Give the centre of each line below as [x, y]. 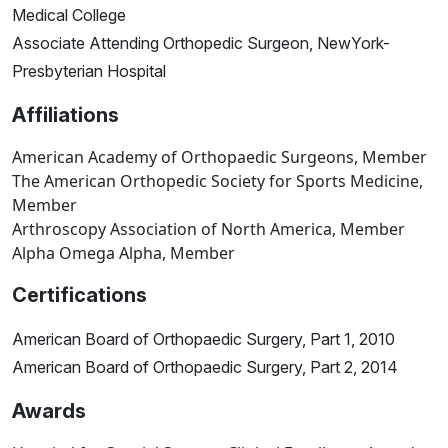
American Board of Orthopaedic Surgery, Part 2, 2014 [205, 367]
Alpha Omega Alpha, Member [123, 253]
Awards [49, 411]
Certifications [79, 295]
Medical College [69, 15]
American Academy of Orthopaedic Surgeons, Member [219, 157]
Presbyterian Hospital [89, 71]
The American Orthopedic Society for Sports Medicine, [217, 181]
